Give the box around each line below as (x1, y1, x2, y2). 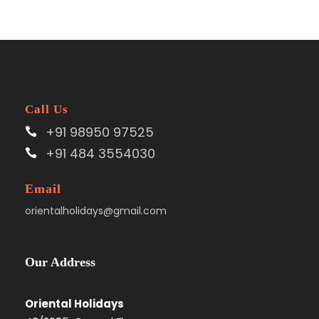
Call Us (25, 103, 68, 116)
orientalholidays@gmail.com (25, 204, 167, 218)
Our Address (25, 255, 95, 269)
